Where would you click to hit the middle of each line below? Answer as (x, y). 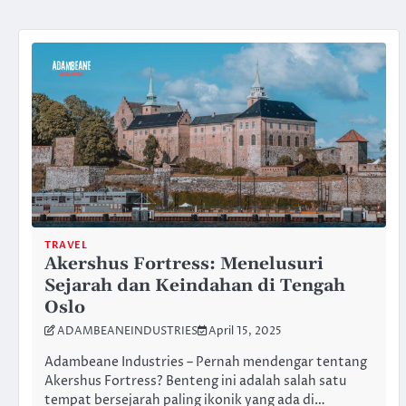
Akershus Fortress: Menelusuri (184, 265)
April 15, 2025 (245, 332)
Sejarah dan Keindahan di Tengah (195, 286)
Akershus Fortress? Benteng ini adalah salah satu (195, 382)
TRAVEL (66, 246)
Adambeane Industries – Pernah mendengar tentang (206, 363)
